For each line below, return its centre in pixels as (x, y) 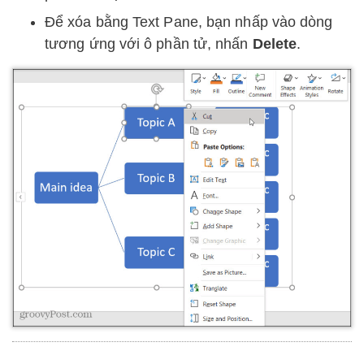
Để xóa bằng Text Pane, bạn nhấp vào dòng (189, 22)
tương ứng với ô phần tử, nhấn (149, 43)
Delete (275, 43)
